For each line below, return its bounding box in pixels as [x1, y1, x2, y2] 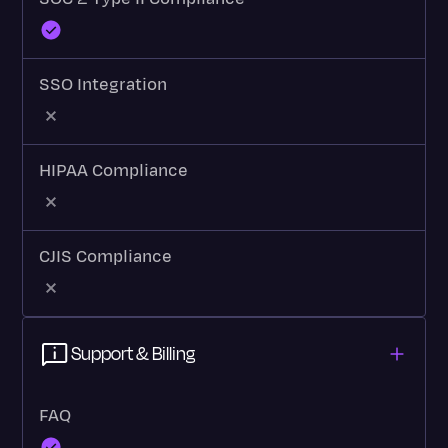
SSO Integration [39, 73, 168, 98]
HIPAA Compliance [39, 159, 189, 184]
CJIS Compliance [39, 245, 173, 270]
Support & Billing [71, 341, 196, 368]
